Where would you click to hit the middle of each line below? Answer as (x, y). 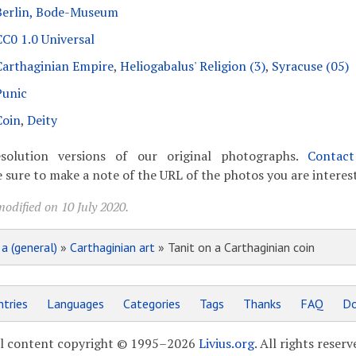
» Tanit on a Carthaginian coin (234, 247)
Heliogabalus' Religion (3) (192, 66)
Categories (151, 304)
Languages (75, 304)
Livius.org (226, 343)
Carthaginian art (112, 247)
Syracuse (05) (310, 66)
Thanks (262, 304)
